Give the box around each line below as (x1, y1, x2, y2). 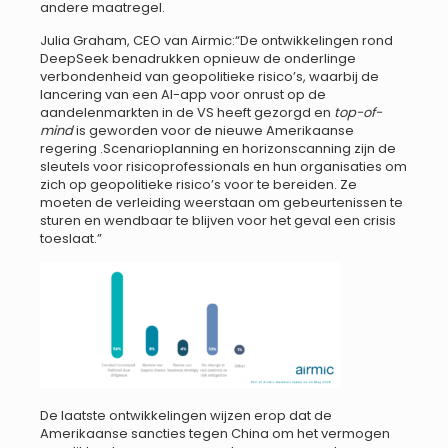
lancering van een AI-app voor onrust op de (40, 84, 326, 104)
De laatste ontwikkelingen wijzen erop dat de (40, 406, 332, 426)
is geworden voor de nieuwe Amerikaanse (73, 120, 354, 140)
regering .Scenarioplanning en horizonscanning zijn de (40, 138, 396, 158)
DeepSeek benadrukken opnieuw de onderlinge (40, 48, 356, 68)
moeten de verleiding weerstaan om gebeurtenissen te (40, 192, 403, 212)
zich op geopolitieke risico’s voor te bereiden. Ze (40, 174, 357, 194)
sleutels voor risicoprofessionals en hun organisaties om (40, 156, 407, 176)
